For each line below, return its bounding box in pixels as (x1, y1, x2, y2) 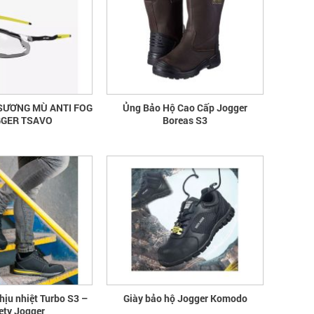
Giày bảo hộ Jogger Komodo (123, 291, 247, 305)
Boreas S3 (163, 114, 207, 128)
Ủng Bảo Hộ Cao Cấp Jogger (123, 101, 247, 115)
